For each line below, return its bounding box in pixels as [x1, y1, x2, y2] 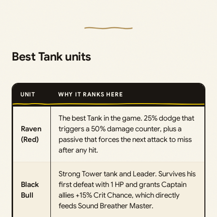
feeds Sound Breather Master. [59, 201, 154, 210]
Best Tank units [12, 49, 91, 64]
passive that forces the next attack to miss [59, 135, 192, 144]
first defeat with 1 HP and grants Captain [59, 180, 186, 189]
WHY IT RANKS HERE [58, 90, 123, 98]
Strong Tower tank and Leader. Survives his [59, 169, 196, 178]
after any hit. [59, 145, 98, 155]
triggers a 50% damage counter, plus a [59, 124, 182, 133]
